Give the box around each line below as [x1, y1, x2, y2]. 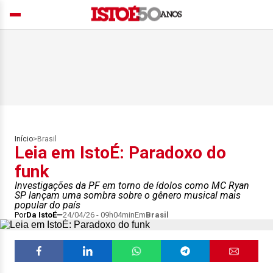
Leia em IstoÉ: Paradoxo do [15, 143, 226, 163]
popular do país [15, 199, 80, 211]
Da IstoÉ [26, 210, 57, 219]
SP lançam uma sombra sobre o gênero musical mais [15, 190, 241, 201]
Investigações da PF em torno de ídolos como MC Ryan [15, 180, 249, 191]
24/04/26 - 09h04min [63, 210, 135, 219]
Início [15, 135, 33, 143]
